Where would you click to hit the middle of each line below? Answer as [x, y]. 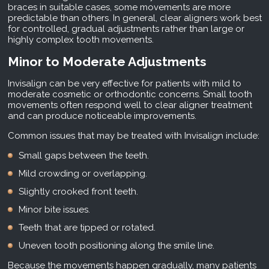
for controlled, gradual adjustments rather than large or [126, 29]
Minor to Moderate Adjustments [107, 62]
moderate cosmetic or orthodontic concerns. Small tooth [130, 95]
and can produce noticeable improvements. [102, 116]
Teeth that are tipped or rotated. [87, 228]
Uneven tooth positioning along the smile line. [116, 246]
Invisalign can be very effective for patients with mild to [124, 84]
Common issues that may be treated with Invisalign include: [133, 136]
